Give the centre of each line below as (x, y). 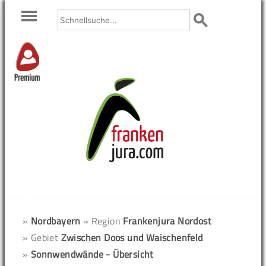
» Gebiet (42, 237)
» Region (103, 221)
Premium (27, 78)
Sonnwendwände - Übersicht (92, 254)
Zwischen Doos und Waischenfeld (132, 237)
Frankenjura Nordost (167, 221)
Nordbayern (56, 221)
